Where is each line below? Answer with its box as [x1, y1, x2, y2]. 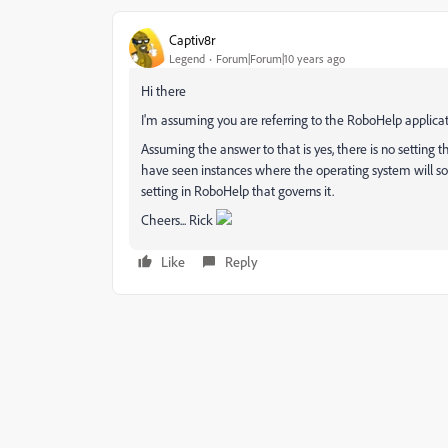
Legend [169, 50, 205, 66]
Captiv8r [169, 30, 215, 48]
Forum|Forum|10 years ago [216, 50, 345, 66]
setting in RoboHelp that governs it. [141, 182, 334, 199]
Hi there [141, 82, 186, 99]
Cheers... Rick [141, 211, 216, 228]
